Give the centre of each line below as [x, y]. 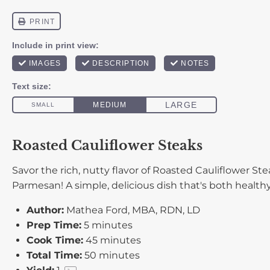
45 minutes [113, 240]
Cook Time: [55, 240]
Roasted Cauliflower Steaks [107, 145]
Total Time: [54, 255]
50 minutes [112, 255]
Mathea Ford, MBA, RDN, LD [133, 210]
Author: [45, 210]
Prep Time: [54, 225]
